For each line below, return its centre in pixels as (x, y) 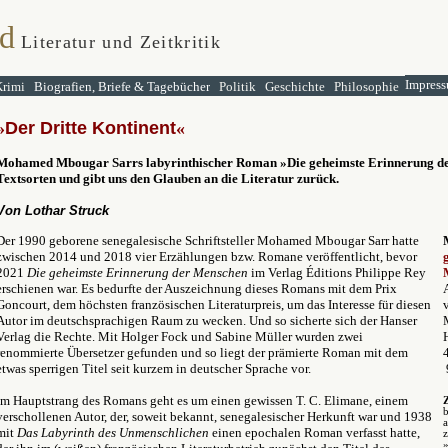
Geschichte (295, 86)
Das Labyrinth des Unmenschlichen (113, 432)
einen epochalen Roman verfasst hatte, (314, 432)
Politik (237, 86)
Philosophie (366, 86)
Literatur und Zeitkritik (121, 42)
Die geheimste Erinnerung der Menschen (137, 272)
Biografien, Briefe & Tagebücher (122, 86)
